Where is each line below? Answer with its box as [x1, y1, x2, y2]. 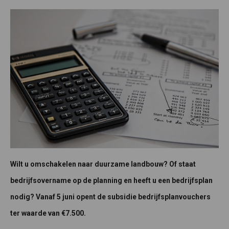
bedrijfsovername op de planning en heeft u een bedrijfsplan [10, 176, 213, 185]
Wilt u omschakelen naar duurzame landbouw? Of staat [10, 160, 196, 169]
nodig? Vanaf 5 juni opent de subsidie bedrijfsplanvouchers [10, 193, 211, 201]
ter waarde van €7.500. [10, 209, 86, 218]
